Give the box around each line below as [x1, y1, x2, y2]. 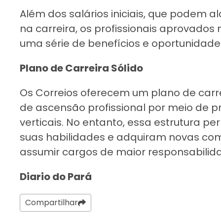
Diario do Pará [20, 169, 92, 184]
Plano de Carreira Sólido [20, 61, 143, 75]
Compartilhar [25, 196, 78, 208]
